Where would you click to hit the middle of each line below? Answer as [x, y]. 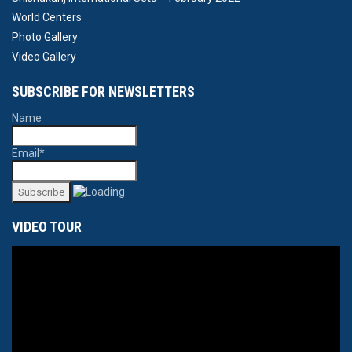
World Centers [47, 17]
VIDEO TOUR [47, 227]
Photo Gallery [45, 37]
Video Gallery [44, 57]
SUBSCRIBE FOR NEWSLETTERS [103, 92]
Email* [28, 153]
